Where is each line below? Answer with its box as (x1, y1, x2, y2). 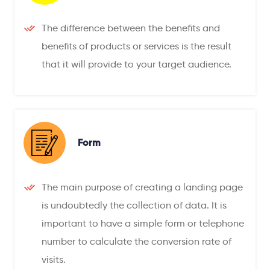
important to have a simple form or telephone (42, 217, 244, 229)
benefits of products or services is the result (42, 40, 231, 52)
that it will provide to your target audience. (42, 58, 231, 70)
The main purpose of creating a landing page (42, 181, 243, 193)
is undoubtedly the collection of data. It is (42, 199, 227, 211)
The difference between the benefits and (42, 22, 220, 34)
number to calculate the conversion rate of (42, 235, 231, 247)
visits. (42, 253, 66, 265)
